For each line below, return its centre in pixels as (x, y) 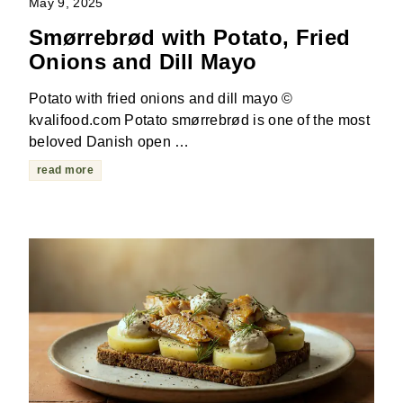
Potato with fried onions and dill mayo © (161, 98)
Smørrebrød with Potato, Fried (190, 37)
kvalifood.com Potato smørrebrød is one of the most (200, 120)
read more (66, 170)
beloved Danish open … (109, 141)
